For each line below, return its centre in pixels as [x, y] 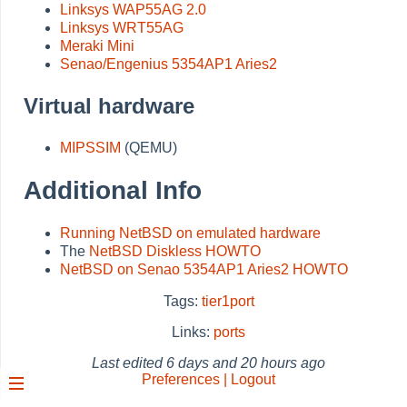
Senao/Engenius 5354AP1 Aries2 [169, 64]
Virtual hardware [109, 105]
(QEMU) [149, 147]
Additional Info [113, 191]
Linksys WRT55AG [122, 27]
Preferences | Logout [208, 380]
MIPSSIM [90, 147]
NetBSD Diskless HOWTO [175, 252]
